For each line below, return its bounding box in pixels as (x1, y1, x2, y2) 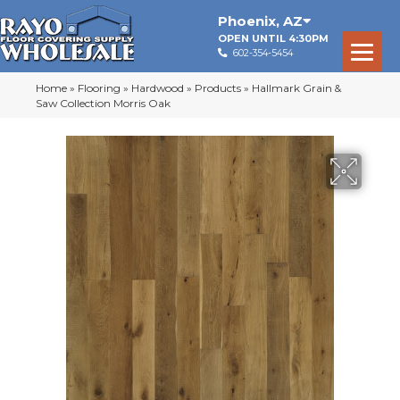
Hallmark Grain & (252, 81, 341, 95)
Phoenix (217, 12, 276, 29)
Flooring (78, 81, 121, 95)
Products (195, 81, 241, 95)
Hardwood (131, 81, 184, 95)
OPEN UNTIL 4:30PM (217, 32, 329, 45)
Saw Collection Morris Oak (36, 96, 171, 110)
